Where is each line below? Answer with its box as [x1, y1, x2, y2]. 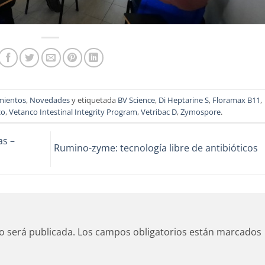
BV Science [118, 94, 156, 105]
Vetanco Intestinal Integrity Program [8, 106, 137, 117]
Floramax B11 [212, 94, 261, 105]
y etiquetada [70, 94, 118, 105]
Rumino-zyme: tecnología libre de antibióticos [53, 141, 260, 155]
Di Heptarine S [159, 94, 209, 105]
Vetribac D [140, 106, 177, 117]
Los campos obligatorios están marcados [77, 225, 261, 239]
